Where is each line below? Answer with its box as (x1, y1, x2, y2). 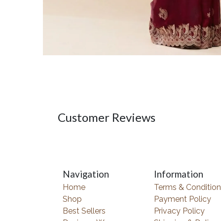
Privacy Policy (154, 206, 205, 216)
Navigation (63, 169, 109, 180)
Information (154, 169, 203, 180)
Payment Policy (154, 194, 211, 204)
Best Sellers (63, 206, 106, 216)
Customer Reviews (58, 110, 155, 124)
